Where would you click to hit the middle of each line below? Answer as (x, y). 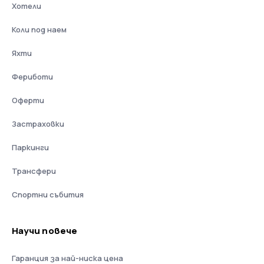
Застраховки (38, 124)
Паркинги (30, 147)
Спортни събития (48, 194)
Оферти (28, 100)
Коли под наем (39, 29)
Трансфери (34, 171)
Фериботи (32, 77)
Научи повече (44, 231)
